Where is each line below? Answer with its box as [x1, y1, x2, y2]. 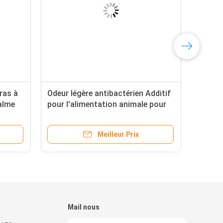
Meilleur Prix [97, 130, 139, 138]
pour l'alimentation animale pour [47, 100, 166, 109]
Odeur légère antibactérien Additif [47, 89, 171, 98]
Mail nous [68, 203, 100, 211]
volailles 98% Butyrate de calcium [47, 111, 170, 120]
